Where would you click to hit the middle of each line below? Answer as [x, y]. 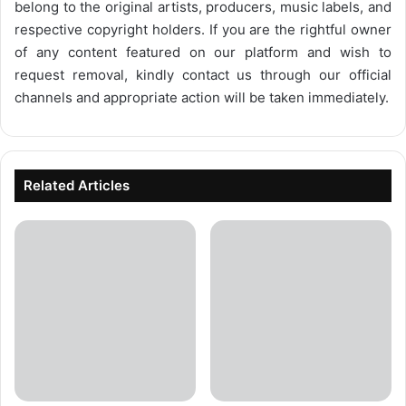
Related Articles [77, 185]
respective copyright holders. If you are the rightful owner [203, 29]
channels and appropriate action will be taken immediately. [202, 97]
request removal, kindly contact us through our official [203, 74]
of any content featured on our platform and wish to [203, 52]
